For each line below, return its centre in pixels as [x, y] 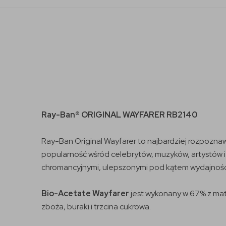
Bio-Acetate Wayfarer [86, 193]
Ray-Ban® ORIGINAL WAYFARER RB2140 [119, 115]
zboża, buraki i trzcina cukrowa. [96, 206]
